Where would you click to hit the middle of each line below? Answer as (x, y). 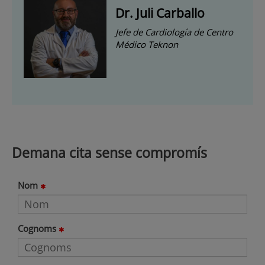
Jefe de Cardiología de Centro (174, 32)
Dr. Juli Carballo (160, 13)
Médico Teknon (147, 45)
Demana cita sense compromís (109, 153)
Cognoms (37, 228)
